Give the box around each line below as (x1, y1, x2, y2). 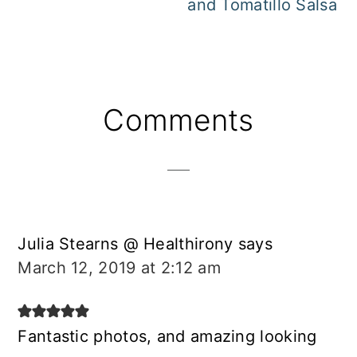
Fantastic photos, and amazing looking (18, 327, 317, 347)
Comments (103, 102, 254, 139)
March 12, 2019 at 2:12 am (18, 258, 221, 278)
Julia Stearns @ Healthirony (18, 234, 233, 254)
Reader (17, 102, 106, 134)
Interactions (17, 133, 164, 165)
